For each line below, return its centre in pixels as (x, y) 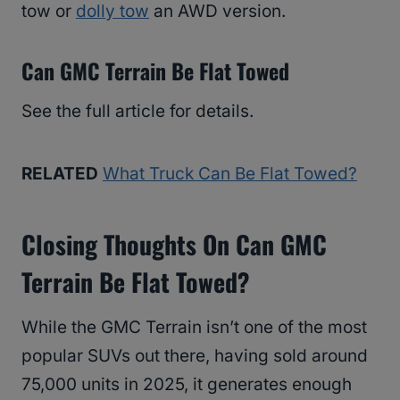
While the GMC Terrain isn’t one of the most (194, 328)
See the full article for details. (137, 112)
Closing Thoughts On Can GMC (174, 245)
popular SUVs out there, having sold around (195, 356)
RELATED (60, 174)
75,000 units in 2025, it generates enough (187, 385)
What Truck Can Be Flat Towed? (230, 174)
